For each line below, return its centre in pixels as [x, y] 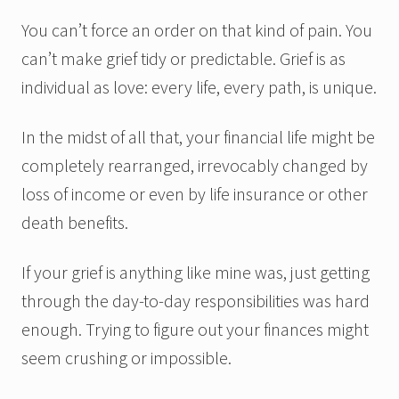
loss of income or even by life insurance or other [195, 193]
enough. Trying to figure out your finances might [195, 329]
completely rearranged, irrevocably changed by [195, 165]
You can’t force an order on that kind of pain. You [197, 29]
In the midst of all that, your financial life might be [198, 136]
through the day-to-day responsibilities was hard [195, 300]
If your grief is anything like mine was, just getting [195, 272]
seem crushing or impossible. [126, 357]
